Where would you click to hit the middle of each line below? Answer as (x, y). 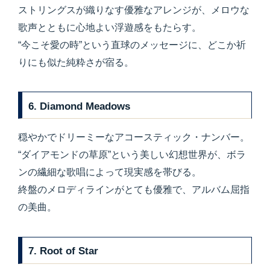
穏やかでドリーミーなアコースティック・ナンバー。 (134, 137)
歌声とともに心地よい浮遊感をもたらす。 (110, 27)
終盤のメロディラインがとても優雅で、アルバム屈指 (134, 190)
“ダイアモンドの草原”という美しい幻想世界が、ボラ (132, 155)
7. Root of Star (64, 251)
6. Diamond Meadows (80, 106)
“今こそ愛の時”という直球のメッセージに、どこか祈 (132, 45)
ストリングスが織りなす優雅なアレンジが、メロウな (134, 10)
